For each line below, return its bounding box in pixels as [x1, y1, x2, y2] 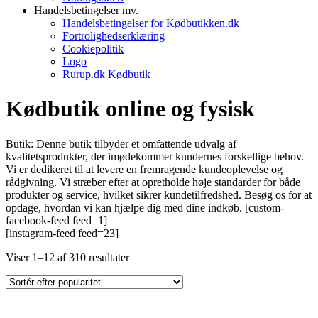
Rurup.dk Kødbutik [62, 68, 150, 80]
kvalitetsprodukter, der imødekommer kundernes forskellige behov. [6, 150, 304, 163]
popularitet [128, 275, 176, 288]
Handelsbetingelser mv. [34, 4, 138, 16]
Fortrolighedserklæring [62, 30, 165, 42]
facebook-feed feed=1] [6, 214, 107, 226]
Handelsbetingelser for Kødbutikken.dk [62, 17, 239, 29]
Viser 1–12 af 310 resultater [6, 251, 129, 263]
